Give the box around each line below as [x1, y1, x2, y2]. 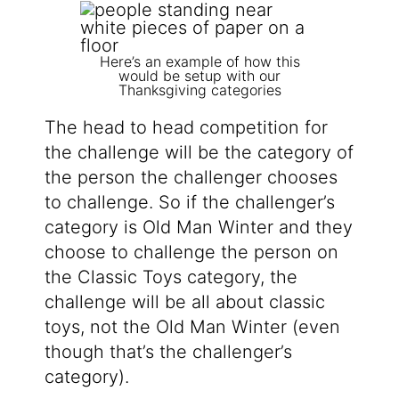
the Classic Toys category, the [44, 266, 297, 289]
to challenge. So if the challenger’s [44, 191, 335, 214]
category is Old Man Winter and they [44, 216, 353, 239]
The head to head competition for [44, 117, 328, 139]
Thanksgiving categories [118, 81, 281, 100]
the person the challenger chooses [44, 167, 338, 189]
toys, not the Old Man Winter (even [44, 316, 340, 338]
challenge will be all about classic [44, 291, 325, 313]
